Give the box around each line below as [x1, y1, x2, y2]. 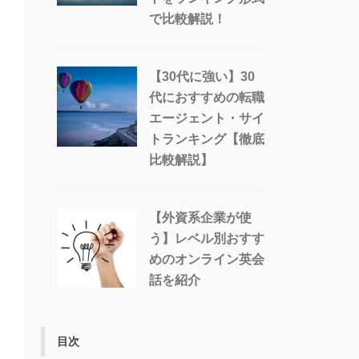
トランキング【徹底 [149, 132, 264, 147]
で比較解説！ [149, 12, 226, 26]
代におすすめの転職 [149, 91, 264, 105]
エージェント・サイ [149, 111, 264, 126]
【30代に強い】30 [149, 70, 255, 84]
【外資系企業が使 [149, 211, 252, 225]
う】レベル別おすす [149, 232, 264, 246]
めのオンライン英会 [149, 252, 264, 267]
